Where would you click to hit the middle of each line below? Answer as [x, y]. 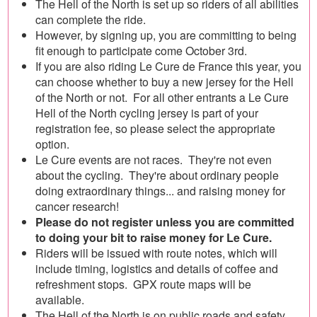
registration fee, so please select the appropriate [155, 128]
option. [54, 144]
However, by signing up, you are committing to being [166, 35]
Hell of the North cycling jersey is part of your [147, 113]
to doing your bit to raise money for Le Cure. [155, 237]
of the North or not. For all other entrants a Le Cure [162, 97]
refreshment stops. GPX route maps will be [143, 284]
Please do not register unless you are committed [165, 222]
